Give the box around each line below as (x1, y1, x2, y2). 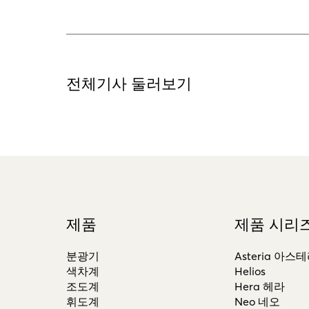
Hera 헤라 (234, 279, 285, 294)
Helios (234, 264, 266, 279)
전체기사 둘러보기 (66, 73, 192, 93)
